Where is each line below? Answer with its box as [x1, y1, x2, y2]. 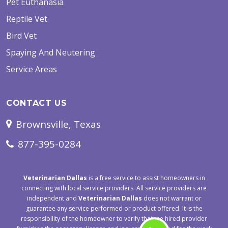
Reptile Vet [6, 13, 47, 25]
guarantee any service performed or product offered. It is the [25, 204, 203, 213]
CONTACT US [6, 98, 67, 108]
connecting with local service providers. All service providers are [21, 184, 207, 193]
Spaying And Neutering [6, 47, 95, 59]
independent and [26, 194, 78, 203]
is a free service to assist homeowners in [87, 174, 205, 183]
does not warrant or [141, 194, 202, 203]
